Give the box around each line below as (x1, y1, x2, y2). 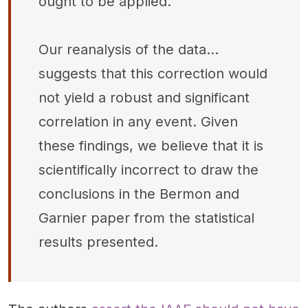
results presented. (38, 234, 158, 250)
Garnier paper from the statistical (38, 210, 254, 226)
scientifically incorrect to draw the (38, 162, 258, 178)
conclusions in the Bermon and (38, 186, 239, 202)
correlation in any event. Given (38, 113, 238, 130)
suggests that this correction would (38, 65, 267, 82)
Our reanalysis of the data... (38, 41, 219, 58)
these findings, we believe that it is (38, 137, 263, 154)
